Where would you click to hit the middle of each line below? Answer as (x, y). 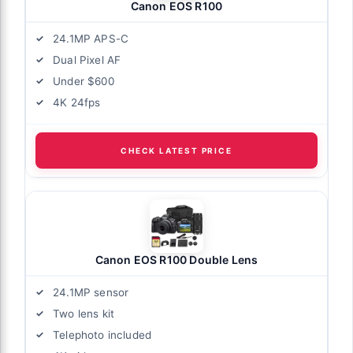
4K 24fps (77, 102)
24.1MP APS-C (91, 38)
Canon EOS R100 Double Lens (176, 259)
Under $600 (84, 81)
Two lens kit (84, 313)
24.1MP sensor (91, 292)
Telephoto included (102, 334)
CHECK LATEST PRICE (176, 150)
